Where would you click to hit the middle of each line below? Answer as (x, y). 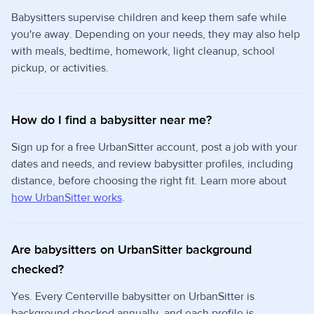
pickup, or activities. (60, 68)
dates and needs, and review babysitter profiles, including (152, 164)
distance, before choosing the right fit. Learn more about (149, 181)
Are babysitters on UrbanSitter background (131, 250)
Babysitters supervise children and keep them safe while (149, 18)
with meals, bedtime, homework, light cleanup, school (143, 52)
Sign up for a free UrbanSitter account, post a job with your (154, 148)
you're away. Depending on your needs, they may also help (156, 35)
